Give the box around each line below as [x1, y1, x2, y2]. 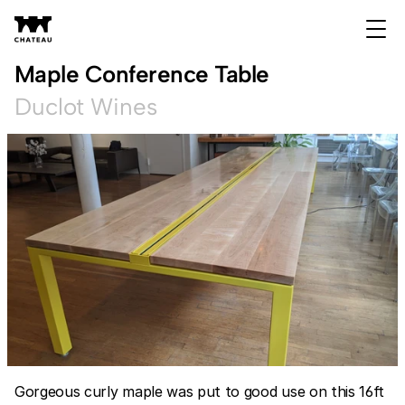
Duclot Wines [14, 92, 157, 121]
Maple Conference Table [14, 60, 269, 89]
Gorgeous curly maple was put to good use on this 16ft [14, 382, 385, 400]
